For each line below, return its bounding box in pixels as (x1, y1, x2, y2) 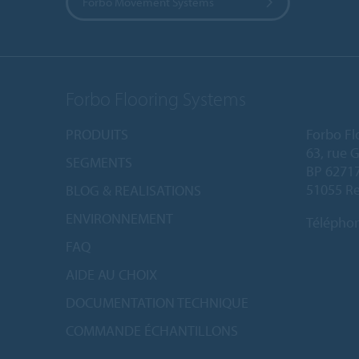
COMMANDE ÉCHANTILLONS (66, 321, 238, 340)
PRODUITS (66, 124, 128, 143)
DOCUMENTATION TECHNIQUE (66, 292, 248, 312)
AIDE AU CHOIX (66, 264, 157, 284)
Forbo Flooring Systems (66, 86, 246, 111)
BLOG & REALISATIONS (66, 180, 201, 200)
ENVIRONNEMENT (66, 208, 173, 228)
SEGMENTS (66, 152, 132, 171)
